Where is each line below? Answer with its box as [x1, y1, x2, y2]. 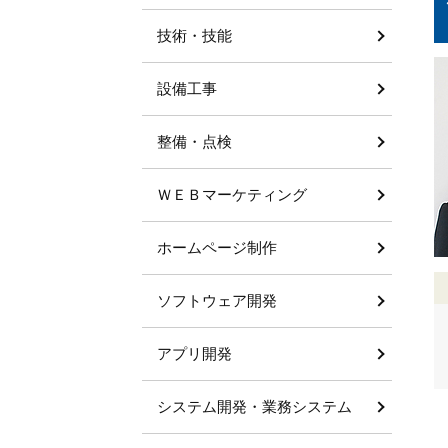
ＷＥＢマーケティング [157, 186, 307, 203]
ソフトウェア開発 [157, 292, 277, 309]
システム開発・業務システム [157, 398, 352, 415]
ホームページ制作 [157, 239, 277, 256]
